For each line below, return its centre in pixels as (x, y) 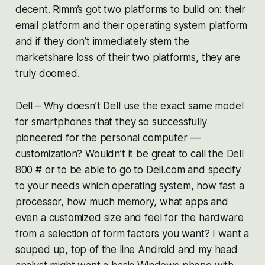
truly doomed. (47, 73)
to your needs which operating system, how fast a (130, 185)
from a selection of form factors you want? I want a (132, 233)
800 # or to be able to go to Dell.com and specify (128, 169)
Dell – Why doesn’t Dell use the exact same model (129, 106)
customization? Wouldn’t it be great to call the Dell (129, 153)
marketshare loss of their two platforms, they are (127, 57)
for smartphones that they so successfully (111, 122)
